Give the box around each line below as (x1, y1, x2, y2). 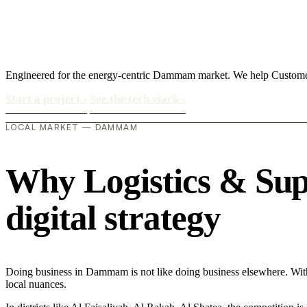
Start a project (5, 93, 83, 106)
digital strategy (5, 198, 221, 238)
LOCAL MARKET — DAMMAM (5, 122, 138, 133)
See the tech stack (90, 93, 182, 106)
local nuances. (5, 278, 66, 290)
